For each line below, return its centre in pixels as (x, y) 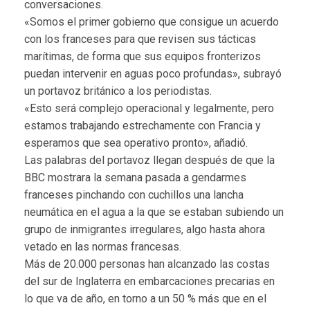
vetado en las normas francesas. (103, 246)
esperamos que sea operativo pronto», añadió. (136, 143)
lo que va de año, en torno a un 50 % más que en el (145, 298)
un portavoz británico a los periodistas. (118, 91)
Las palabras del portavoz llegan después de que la (149, 160)
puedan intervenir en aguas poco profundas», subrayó (153, 73)
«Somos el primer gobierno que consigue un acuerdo (152, 21)
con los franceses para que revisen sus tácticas (140, 39)
